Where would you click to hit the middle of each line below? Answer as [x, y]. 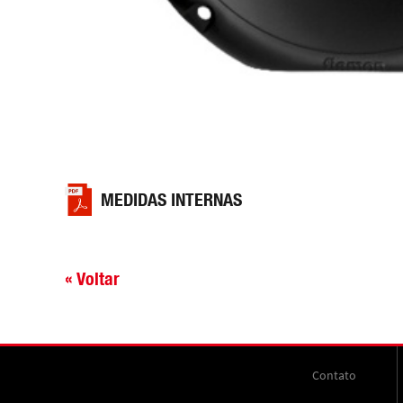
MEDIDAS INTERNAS [171, 200]
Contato [334, 376]
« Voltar [92, 279]
